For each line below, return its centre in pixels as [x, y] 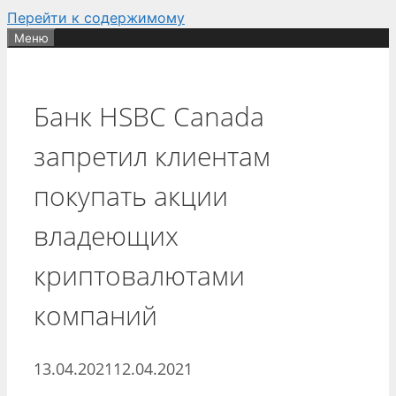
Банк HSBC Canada [149, 116]
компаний [95, 315]
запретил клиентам [152, 156]
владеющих [106, 235]
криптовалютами [139, 275]
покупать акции [131, 195]
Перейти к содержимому [96, 18]
